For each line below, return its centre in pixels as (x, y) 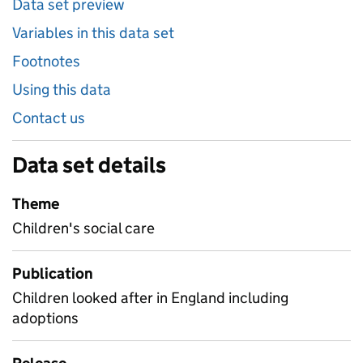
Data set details (89, 165)
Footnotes (46, 61)
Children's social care (83, 228)
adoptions (45, 318)
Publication (53, 273)
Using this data (62, 90)
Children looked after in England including (150, 298)
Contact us (49, 118)
